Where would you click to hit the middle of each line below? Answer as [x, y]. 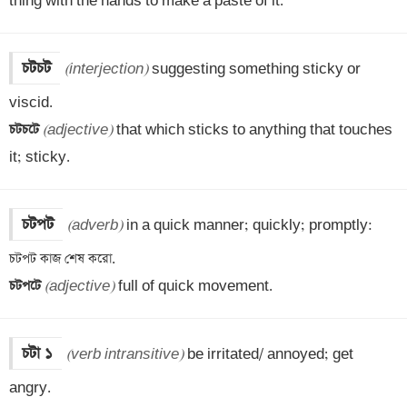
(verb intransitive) [125, 354]
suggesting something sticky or [254, 69]
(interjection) [106, 69]
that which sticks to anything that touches [253, 130]
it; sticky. [40, 157]
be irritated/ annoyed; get [268, 354]
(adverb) [95, 225]
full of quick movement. [194, 286]
